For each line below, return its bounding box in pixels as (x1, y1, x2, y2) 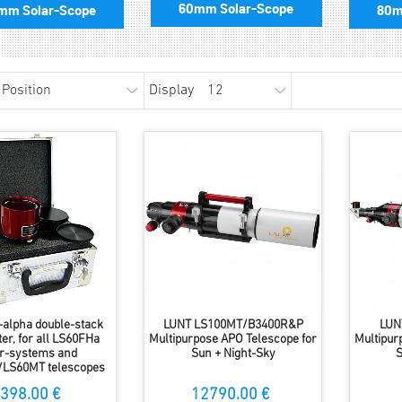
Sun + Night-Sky (190, 347, 275, 362)
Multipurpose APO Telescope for (149, 333, 318, 347)
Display (148, 83, 194, 98)
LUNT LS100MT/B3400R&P (162, 319, 303, 333)
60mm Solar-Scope (179, 3, 294, 17)
